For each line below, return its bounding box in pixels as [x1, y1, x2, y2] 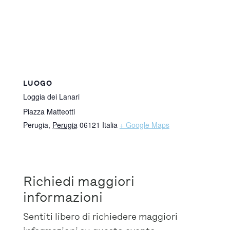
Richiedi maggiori [23, 172, 135, 190]
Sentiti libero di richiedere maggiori [23, 210, 178, 223]
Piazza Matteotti [23, 106, 75, 117]
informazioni [23, 188, 103, 206]
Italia [102, 120, 118, 130]
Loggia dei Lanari [23, 91, 80, 102]
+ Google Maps [119, 120, 169, 130]
